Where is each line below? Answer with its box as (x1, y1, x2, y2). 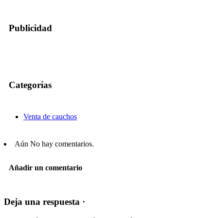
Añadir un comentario (9, 163, 82, 172)
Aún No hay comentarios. (15, 139, 94, 148)
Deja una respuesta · (4, 197, 85, 207)
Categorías (9, 80, 52, 91)
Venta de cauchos (23, 112, 77, 121)
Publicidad (9, 22, 52, 33)
